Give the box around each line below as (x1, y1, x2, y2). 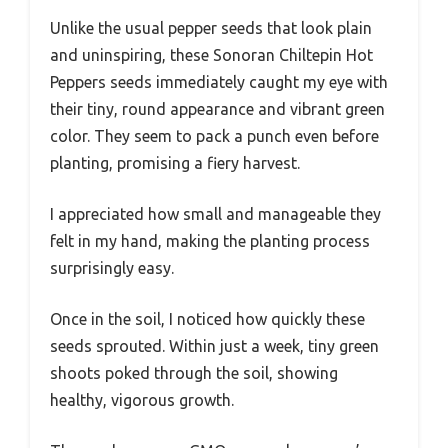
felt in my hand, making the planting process (50, 231, 370, 250)
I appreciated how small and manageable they (50, 204, 381, 223)
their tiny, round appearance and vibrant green (50, 99, 385, 118)
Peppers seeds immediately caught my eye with (50, 72, 388, 91)
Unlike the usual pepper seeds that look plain (50, 18, 372, 37)
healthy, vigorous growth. (50, 390, 234, 409)
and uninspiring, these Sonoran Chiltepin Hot (50, 45, 373, 64)
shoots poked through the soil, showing (50, 363, 338, 382)
